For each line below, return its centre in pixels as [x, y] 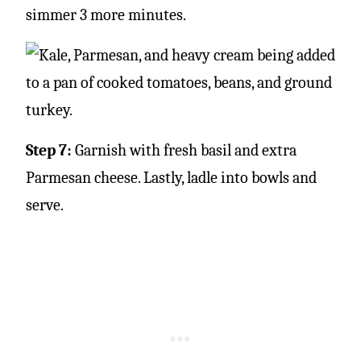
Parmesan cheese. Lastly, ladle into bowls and [171, 177]
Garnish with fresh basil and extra [186, 150]
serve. [45, 205]
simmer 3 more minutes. [106, 15]
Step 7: [50, 150]
